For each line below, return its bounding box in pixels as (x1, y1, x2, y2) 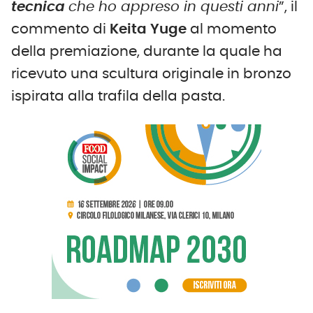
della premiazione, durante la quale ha (11, 44, 282, 59)
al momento (187, 22, 277, 36)
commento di (11, 22, 110, 36)
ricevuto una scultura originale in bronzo (11, 66, 291, 81)
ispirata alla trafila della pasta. (11, 89, 225, 103)
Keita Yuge (110, 22, 187, 36)
